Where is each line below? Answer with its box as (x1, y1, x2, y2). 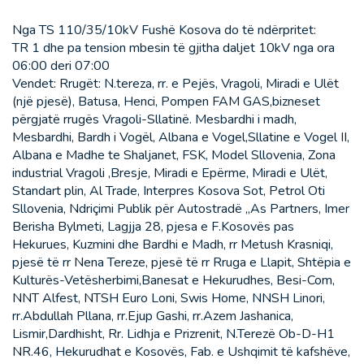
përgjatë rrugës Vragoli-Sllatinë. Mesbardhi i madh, (12, 110, 297, 129)
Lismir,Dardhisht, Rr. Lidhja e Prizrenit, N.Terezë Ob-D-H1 (12, 325, 335, 344)
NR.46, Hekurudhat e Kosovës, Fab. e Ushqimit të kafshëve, (12, 343, 350, 362)
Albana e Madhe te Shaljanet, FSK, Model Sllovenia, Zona (12, 146, 336, 165)
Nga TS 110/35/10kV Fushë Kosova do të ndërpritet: (12, 21, 316, 40)
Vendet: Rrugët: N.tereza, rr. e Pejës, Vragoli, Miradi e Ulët (12, 75, 339, 93)
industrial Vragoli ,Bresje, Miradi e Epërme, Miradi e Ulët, (12, 164, 327, 183)
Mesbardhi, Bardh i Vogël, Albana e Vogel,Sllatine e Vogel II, (12, 128, 349, 147)
